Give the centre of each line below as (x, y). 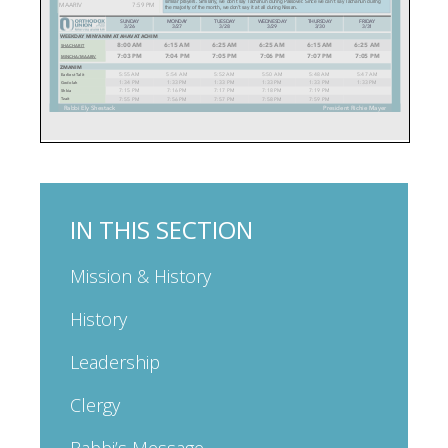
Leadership (115, 361)
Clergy (95, 404)
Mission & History (140, 275)
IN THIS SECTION (161, 229)
